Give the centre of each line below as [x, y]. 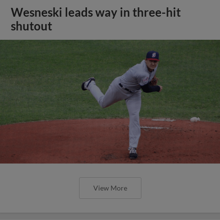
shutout [32, 26]
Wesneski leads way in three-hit [96, 12]
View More [110, 188]
